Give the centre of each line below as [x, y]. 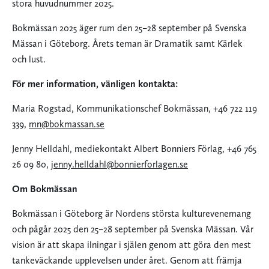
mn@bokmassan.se [67, 124]
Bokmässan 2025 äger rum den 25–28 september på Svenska [129, 28]
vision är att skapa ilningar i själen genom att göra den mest [131, 245]
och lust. [29, 59]
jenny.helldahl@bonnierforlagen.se [119, 165]
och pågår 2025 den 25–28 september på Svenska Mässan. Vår [133, 229]
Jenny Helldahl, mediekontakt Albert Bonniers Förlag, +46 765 [134, 149]
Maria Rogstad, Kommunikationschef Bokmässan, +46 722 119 [134, 109]
